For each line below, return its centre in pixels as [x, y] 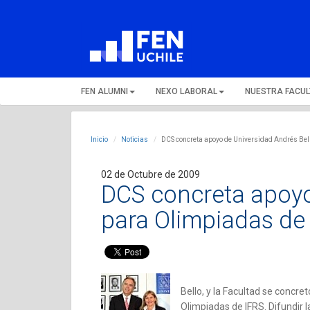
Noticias [135, 139]
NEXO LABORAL [186, 91]
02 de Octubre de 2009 [151, 174]
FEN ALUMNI [104, 91]
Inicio [99, 139]
